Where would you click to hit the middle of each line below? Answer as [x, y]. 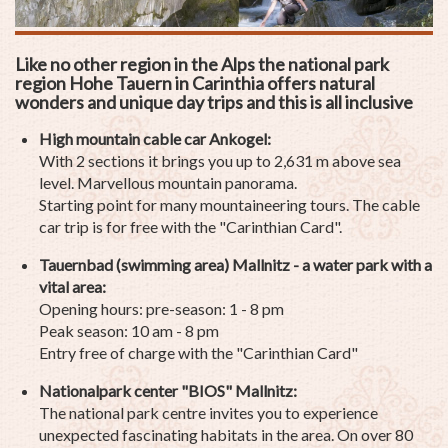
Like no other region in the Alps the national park [202, 63]
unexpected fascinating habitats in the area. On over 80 [226, 434]
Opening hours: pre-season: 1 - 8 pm [161, 308]
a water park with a [365, 264]
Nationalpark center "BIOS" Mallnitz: [168, 390]
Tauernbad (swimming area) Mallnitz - [169, 264]
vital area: [72, 286]
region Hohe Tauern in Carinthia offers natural [195, 82]
